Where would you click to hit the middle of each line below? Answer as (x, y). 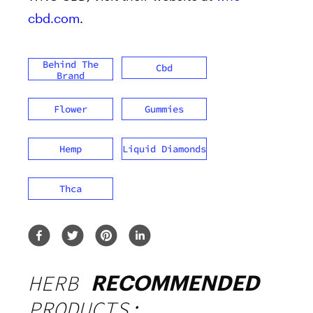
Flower (71, 109)
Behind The (71, 65)
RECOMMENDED (175, 283)
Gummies (164, 109)
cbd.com (54, 19)
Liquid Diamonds (164, 149)
